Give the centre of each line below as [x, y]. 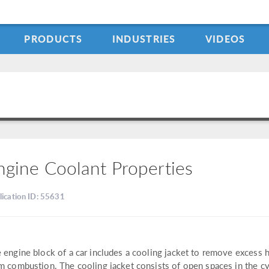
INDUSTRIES [144, 39]
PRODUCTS [53, 39]
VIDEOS [225, 39]
